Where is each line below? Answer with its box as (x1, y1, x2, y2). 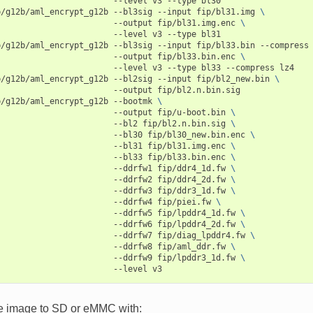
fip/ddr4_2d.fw (156, 174, 226, 184)
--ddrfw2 (112, 174, 152, 184)
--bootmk (112, 96, 152, 106)
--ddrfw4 (112, 196, 152, 207)
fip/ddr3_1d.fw (156, 185, 226, 196)
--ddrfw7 (112, 230, 152, 240)
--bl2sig (112, 73, 152, 84)
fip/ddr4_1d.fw (156, 163, 226, 173)
